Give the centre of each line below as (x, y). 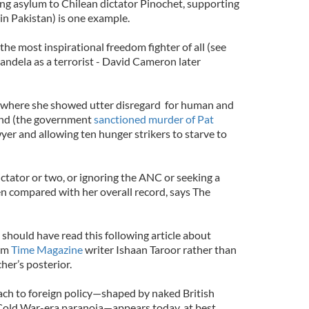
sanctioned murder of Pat (153, 119)
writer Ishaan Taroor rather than (159, 249)
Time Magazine (47, 249)
